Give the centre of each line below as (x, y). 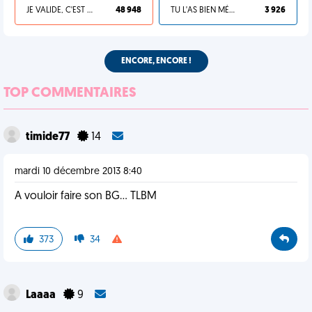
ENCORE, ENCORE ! (156, 61)
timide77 (49, 137)
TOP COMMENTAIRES (70, 93)
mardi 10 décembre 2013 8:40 (78, 172)
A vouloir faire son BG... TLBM (86, 196)
